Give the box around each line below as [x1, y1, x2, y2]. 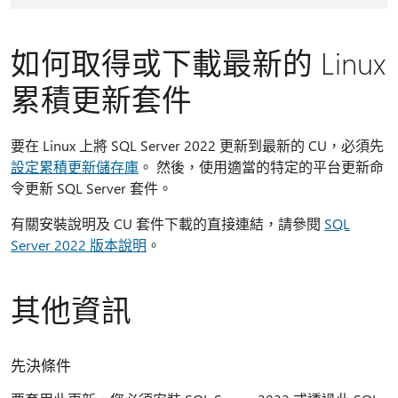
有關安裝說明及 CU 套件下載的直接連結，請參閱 [11, 214, 324, 233]
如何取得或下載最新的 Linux [11, 43, 386, 82]
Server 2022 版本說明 [11, 235, 147, 254]
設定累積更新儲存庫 [11, 157, 139, 176]
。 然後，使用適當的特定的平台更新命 [139, 157, 384, 176]
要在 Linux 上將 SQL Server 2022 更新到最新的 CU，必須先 [11, 136, 384, 155]
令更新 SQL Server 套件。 [11, 179, 172, 197]
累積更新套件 [11, 79, 192, 118]
